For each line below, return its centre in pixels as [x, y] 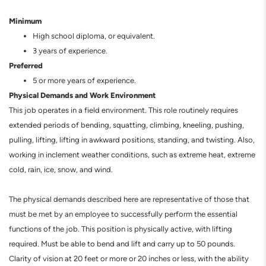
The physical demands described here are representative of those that [129, 199]
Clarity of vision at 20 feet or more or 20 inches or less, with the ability [129, 259]
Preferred [26, 65]
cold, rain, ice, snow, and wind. [62, 170]
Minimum [25, 21]
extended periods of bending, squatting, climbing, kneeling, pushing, [126, 125]
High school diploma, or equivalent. [94, 36]
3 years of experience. [70, 51]
